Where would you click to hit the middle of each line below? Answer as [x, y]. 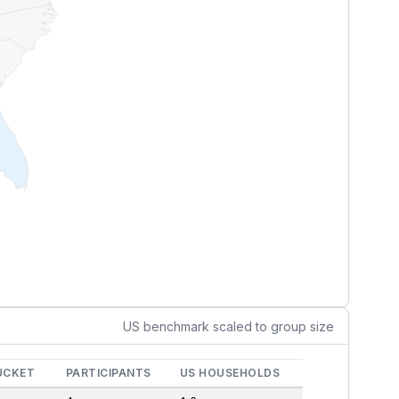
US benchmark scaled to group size [228, 326]
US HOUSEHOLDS [230, 373]
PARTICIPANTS [108, 373]
